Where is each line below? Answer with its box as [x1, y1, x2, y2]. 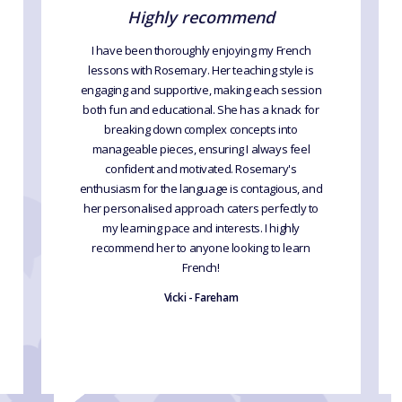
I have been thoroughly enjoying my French [91, 42, 311, 59]
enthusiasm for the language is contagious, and [79, 180, 323, 197]
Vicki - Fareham [163, 290, 239, 306]
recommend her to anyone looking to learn [92, 240, 310, 257]
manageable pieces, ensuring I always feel [92, 141, 310, 158]
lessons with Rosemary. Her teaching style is [88, 62, 314, 79]
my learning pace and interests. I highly [101, 220, 300, 237]
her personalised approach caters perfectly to [83, 200, 319, 217]
